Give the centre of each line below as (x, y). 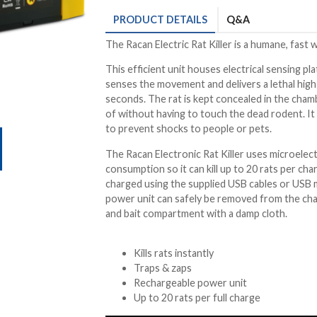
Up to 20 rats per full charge (197, 298)
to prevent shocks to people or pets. (189, 129)
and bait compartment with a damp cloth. (196, 213)
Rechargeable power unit (190, 283)
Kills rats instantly (174, 253)
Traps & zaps (163, 268)
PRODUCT (139, 19)
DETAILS (186, 19)
